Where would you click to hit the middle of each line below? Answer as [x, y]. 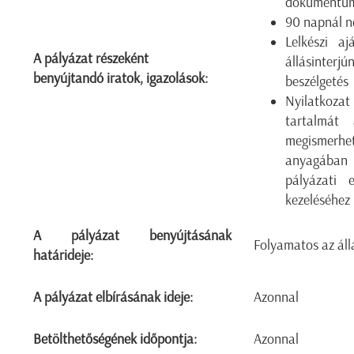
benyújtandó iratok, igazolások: [121, 78]
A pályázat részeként [91, 58]
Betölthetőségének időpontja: [115, 339]
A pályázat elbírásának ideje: [113, 297]
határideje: [64, 255]
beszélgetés [317, 81]
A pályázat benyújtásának [132, 235]
